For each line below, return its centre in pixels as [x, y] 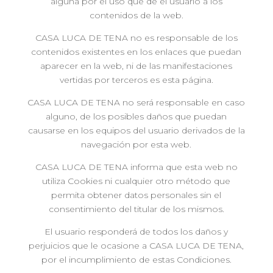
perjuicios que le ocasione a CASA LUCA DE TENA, [136, 246]
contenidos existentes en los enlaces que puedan [136, 52]
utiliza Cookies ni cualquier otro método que [136, 181]
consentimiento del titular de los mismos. [136, 209]
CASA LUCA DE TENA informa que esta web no [136, 167]
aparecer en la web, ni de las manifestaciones [136, 66]
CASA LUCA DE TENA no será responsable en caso [136, 102]
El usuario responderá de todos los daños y [136, 232]
